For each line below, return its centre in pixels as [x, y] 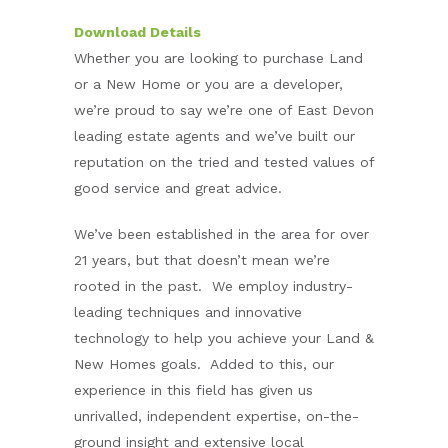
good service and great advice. [178, 188]
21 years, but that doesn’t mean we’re [202, 260]
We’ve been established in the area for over [221, 234]
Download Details [137, 32]
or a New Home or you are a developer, [208, 84]
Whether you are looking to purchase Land [218, 58]
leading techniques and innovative [188, 312]
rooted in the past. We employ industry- [213, 286]
